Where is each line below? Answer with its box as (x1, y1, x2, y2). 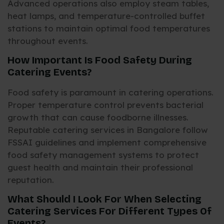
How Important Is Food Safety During (7, 53, 192, 66)
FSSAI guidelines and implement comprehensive (7, 136, 206, 147)
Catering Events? (7, 65, 91, 78)
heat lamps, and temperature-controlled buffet (7, 10, 205, 21)
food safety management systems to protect (7, 149, 199, 160)
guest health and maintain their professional (7, 161, 193, 172)
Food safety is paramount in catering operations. (7, 86, 213, 97)
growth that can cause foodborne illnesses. (7, 111, 188, 122)
